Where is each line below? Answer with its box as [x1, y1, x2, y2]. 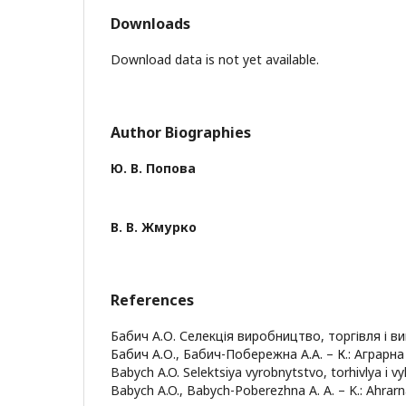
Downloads [111, 14, 190, 34]
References [111, 290, 194, 310]
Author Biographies [111, 122, 251, 142]
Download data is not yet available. [111, 51, 319, 68]
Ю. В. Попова [111, 159, 196, 177]
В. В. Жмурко [111, 218, 197, 236]
